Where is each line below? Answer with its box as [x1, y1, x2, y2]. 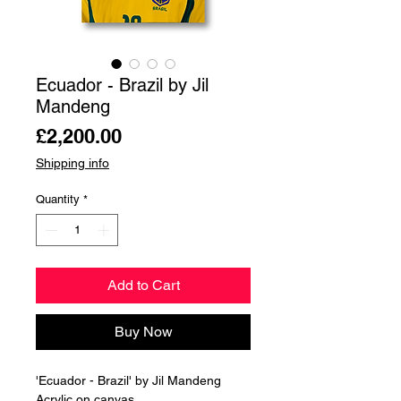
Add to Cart [107, 276, 180, 294]
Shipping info [36, 156, 109, 171]
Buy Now [114, 322, 173, 340]
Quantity [36, 192, 80, 207]
